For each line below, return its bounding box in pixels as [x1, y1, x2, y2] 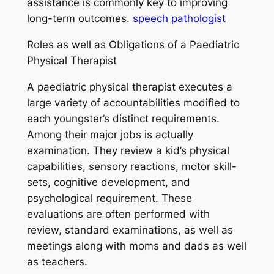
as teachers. [26, 255, 87, 268]
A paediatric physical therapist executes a [26, 80, 232, 93]
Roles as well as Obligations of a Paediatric [26, 38, 239, 51]
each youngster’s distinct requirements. [26, 112, 220, 125]
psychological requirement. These [26, 191, 192, 204]
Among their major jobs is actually [26, 128, 193, 141]
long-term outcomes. [26, 12, 133, 25]
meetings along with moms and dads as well [26, 239, 246, 252]
